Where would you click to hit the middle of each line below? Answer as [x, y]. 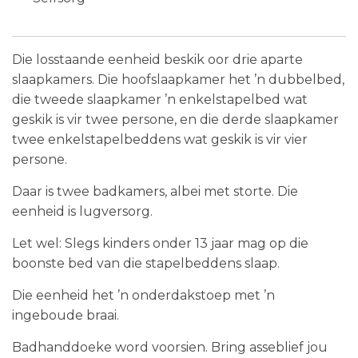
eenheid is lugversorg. [84, 211]
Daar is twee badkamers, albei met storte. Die [155, 191]
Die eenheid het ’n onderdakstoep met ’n [143, 295]
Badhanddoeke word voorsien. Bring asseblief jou [170, 347]
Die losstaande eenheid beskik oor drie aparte [157, 59]
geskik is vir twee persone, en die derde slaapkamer [175, 119]
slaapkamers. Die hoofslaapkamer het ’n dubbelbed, [178, 79]
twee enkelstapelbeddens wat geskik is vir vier [160, 139]
